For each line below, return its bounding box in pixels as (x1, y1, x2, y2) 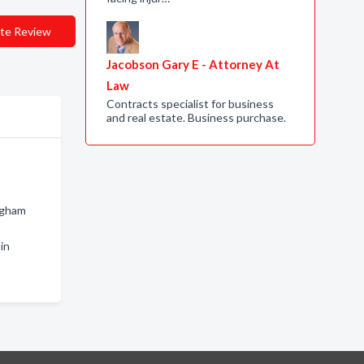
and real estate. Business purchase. (106, 110, 286, 124)
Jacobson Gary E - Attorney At (106, 57, 279, 71)
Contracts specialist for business (106, 97, 274, 110)
